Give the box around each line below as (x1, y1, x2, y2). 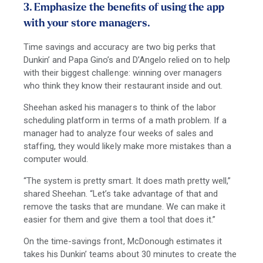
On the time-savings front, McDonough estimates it (23, 236, 222, 247)
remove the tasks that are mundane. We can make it (23, 201, 225, 213)
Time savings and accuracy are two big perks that (23, 42, 215, 53)
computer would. (23, 154, 89, 165)
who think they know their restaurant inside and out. (23, 80, 225, 92)
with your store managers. (23, 18, 150, 30)
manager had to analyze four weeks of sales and (23, 128, 213, 139)
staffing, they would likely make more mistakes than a (23, 141, 232, 152)
